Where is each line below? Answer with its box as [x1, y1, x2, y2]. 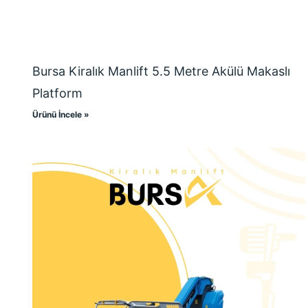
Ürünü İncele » [32, 109, 89, 120]
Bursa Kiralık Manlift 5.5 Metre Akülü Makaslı [32, 64, 290, 79]
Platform [32, 86, 82, 101]
